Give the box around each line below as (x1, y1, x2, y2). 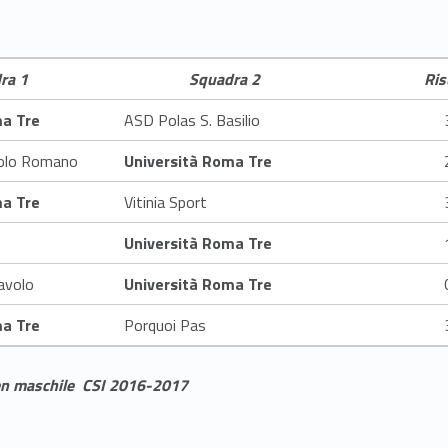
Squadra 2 (188, 67, 260, 92)
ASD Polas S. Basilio (124, 108, 260, 133)
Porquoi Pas (124, 313, 206, 338)
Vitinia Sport (124, 190, 207, 215)
